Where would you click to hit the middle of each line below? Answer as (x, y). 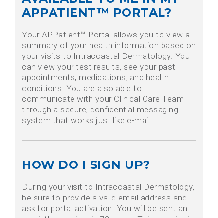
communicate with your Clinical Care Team (103, 99)
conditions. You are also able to (82, 88)
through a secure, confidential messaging (100, 110)
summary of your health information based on (109, 45)
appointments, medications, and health (96, 78)
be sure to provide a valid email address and (104, 198)
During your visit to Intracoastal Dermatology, (108, 187)
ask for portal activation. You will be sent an (105, 209)
